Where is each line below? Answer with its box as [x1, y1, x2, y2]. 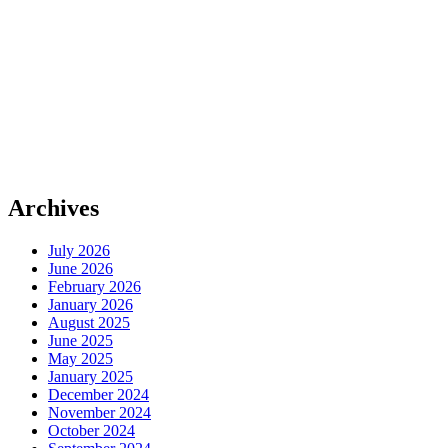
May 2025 [48, 350, 113, 368]
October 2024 [48, 422, 135, 440]
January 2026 [48, 296, 133, 314]
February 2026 [48, 278, 141, 296]
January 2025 [48, 368, 133, 386]
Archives [8, 195, 99, 222]
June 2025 [48, 332, 113, 350]
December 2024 [48, 386, 149, 404]
